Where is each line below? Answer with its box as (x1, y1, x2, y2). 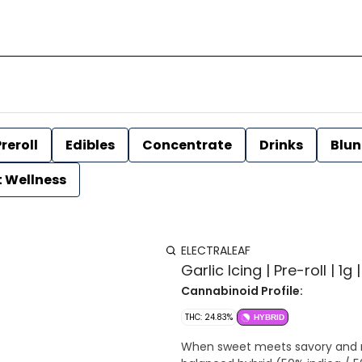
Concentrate (142, 136, 232, 154)
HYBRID (254, 313, 284, 322)
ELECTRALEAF (181, 242, 250, 259)
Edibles (65, 136, 115, 154)
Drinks (259, 136, 303, 154)
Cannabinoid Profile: (181, 283, 303, 299)
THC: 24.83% (185, 311, 233, 323)
